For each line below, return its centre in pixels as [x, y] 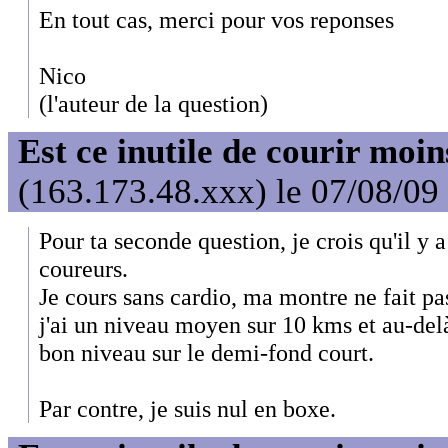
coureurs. [83, 268]
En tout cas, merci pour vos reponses [216, 20]
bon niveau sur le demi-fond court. [206, 352]
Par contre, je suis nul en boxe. [187, 408]
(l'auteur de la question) [153, 104]
